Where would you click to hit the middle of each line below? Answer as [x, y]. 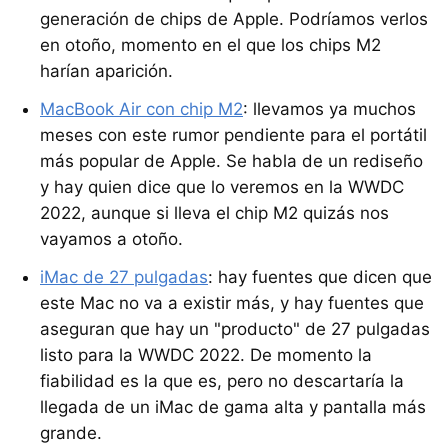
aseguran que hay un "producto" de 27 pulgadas [235, 328]
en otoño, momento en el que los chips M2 [210, 44]
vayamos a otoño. [111, 238]
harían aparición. [106, 70]
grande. [71, 432]
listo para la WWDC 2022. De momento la [206, 354]
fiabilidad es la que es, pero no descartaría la [222, 380]
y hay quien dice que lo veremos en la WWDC [222, 186]
